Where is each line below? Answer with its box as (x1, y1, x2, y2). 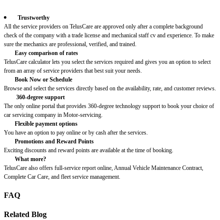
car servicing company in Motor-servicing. (4, 111, 103, 118)
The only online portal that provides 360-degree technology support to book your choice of (4, 102, 214, 110)
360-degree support (16, 93, 65, 101)
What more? (15, 155, 46, 163)
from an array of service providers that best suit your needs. (4, 67, 142, 74)
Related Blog (4, 210, 47, 219)
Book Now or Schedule (15, 76, 72, 83)
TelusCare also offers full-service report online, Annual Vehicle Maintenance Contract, (4, 164, 203, 171)
